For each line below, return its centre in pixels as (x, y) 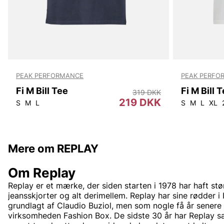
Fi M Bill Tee (42, 90)
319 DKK (147, 92)
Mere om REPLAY (53, 148)
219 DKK (140, 102)
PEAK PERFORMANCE (50, 76)
